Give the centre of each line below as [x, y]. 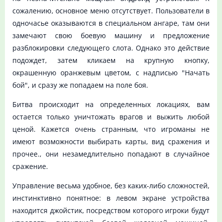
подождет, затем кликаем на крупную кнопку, [111, 60]
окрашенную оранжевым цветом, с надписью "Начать [111, 73]
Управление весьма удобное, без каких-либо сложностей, [111, 186]
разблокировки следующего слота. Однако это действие [111, 48]
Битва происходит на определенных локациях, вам [111, 105]
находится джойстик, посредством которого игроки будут [111, 211]
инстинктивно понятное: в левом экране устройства [111, 198]
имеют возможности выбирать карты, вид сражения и [111, 142]
